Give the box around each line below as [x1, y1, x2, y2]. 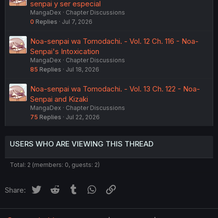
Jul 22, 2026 [66, 113, 100, 121]
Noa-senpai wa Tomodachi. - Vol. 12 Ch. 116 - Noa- [30, 36, 199, 46]
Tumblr [79, 183, 103, 193]
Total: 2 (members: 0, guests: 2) [10, 161, 100, 168]
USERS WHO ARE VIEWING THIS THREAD [10, 139, 153, 148]
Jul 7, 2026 [62, 18, 92, 25]
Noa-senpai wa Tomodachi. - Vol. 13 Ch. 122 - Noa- [30, 84, 200, 93]
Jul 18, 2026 [66, 65, 99, 73]
